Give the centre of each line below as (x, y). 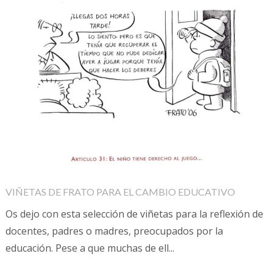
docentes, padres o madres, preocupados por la (114, 231)
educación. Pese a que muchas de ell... (90, 248)
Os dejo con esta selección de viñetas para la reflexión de (134, 214)
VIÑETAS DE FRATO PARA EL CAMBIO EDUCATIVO (120, 192)
